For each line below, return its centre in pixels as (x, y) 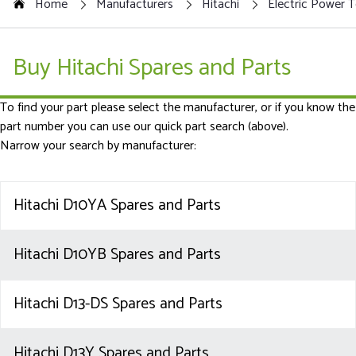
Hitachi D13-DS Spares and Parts (118, 304)
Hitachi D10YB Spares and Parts (117, 255)
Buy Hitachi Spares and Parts (152, 68)
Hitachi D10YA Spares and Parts (117, 206)
